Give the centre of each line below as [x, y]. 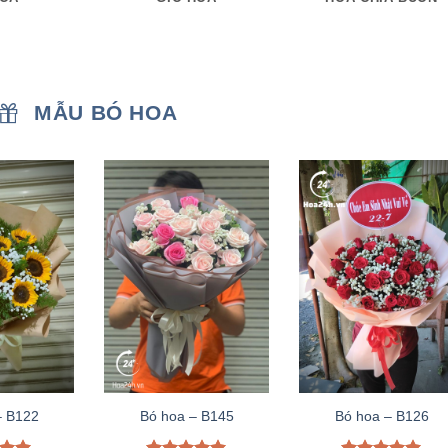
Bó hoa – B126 [381, 415]
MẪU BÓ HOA [106, 113]
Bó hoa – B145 [186, 415]
